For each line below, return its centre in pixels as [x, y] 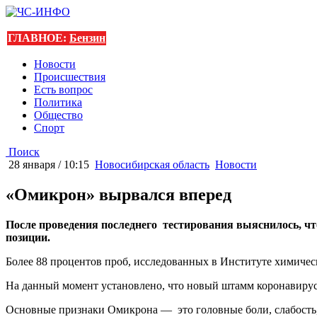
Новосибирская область [152, 165]
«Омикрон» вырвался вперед [119, 194]
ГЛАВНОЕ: [39, 38]
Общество [58, 115]
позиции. [28, 237]
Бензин [87, 38]
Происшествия [70, 77]
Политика [58, 102]
